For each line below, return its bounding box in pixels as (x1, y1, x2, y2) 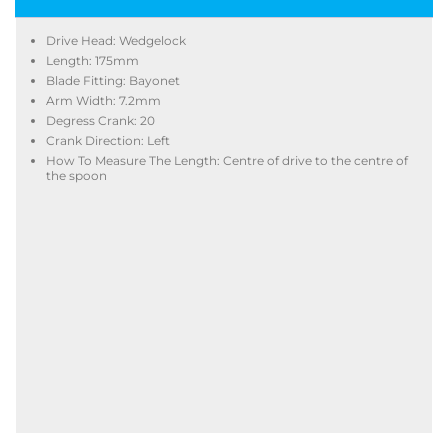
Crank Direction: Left (46, 133, 170, 148)
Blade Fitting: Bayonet (46, 73, 180, 88)
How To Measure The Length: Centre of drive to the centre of (46, 153, 408, 168)
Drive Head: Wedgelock (46, 33, 186, 48)
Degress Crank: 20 (46, 113, 155, 128)
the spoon (46, 168, 107, 183)
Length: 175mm (46, 53, 139, 68)
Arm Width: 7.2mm (46, 93, 161, 108)
